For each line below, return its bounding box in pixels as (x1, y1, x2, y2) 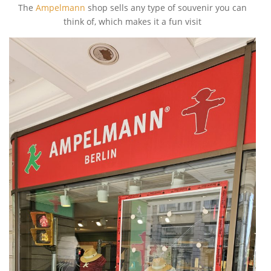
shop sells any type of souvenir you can (85, 2, 247, 14)
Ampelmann (36, 2, 85, 14)
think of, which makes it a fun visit (64, 16, 201, 28)
